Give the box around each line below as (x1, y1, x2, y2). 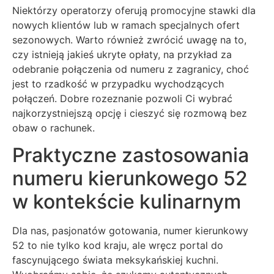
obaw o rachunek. (12, 121, 95, 134)
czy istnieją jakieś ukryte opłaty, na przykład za (12, 48, 232, 61)
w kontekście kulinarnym (12, 189, 241, 213)
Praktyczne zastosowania (12, 143, 249, 167)
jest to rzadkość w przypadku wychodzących (12, 77, 224, 90)
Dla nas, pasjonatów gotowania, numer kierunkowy (12, 224, 248, 237)
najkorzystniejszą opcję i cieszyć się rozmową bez (12, 106, 247, 119)
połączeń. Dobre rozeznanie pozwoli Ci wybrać (12, 92, 232, 105)
